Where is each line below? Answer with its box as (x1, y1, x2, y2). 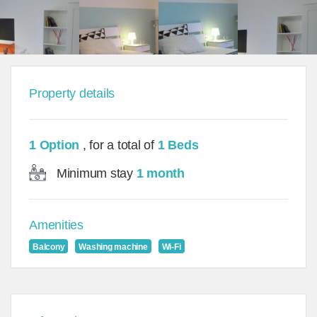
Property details (29, 86, 115, 100)
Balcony (33, 242, 65, 252)
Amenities (29, 218, 83, 232)
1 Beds (157, 138, 199, 152)
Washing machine (79, 242, 148, 252)
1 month (136, 166, 185, 180)
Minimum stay (53, 166, 137, 180)
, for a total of (82, 138, 158, 152)
